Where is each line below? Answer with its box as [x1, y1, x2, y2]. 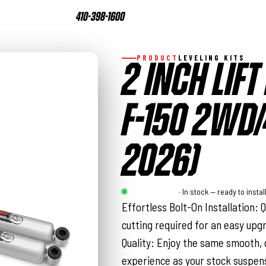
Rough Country [126, 186, 179, 197]
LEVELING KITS [178, 53, 245, 62]
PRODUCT [137, 53, 179, 62]
